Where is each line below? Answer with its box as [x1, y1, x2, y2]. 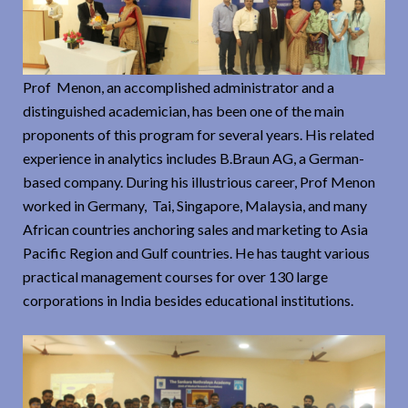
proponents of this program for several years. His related [23, 125, 374, 143]
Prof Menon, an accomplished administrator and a [23, 77, 334, 96]
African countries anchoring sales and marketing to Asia [23, 219, 368, 238]
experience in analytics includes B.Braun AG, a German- [23, 148, 364, 167]
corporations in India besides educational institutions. [23, 291, 356, 309]
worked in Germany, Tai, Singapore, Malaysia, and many [23, 196, 367, 214]
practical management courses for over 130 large [23, 267, 328, 285]
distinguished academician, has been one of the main [23, 101, 344, 119]
